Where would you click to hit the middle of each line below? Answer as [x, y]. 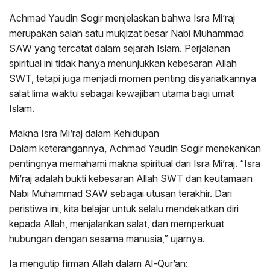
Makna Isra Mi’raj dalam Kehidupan [84, 133]
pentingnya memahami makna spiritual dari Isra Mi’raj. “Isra [135, 163]
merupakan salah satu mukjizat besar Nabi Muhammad [127, 33]
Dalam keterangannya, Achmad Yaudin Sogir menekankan [135, 148]
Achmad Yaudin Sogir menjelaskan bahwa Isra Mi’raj [122, 18]
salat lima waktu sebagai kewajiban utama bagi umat [121, 93]
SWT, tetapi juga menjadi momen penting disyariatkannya [133, 78]
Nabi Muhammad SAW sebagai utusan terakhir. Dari [121, 193]
